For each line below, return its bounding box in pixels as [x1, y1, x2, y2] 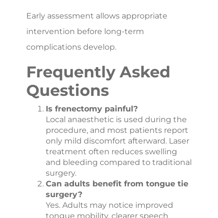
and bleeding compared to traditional [46, 157, 192, 167]
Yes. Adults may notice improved [46, 200, 173, 210]
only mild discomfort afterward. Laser [46, 136, 189, 145]
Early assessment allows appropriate [26, 11, 167, 20]
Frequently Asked [26, 62, 170, 81]
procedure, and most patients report [46, 125, 188, 135]
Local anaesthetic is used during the [46, 114, 187, 124]
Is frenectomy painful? [46, 104, 138, 113]
